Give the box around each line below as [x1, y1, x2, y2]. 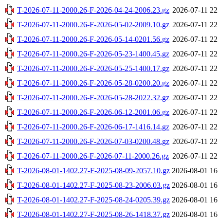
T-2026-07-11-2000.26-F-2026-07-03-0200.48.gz [17, 137, 169, 145]
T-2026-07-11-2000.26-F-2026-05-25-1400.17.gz [17, 64, 169, 73]
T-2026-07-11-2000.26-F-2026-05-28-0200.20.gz [17, 78, 169, 87]
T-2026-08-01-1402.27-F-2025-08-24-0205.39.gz [17, 195, 170, 204]
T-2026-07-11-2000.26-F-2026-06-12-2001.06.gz [17, 108, 169, 116]
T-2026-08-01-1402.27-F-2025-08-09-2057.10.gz [17, 166, 170, 175]
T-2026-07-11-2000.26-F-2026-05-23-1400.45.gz [17, 49, 169, 58]
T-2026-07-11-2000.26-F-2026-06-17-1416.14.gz [17, 122, 169, 131]
